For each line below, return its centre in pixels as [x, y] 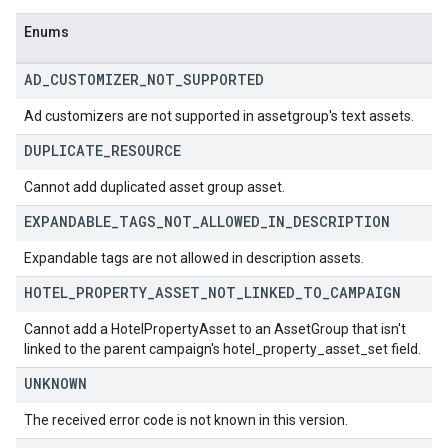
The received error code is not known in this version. [186, 420]
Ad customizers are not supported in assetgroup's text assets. [219, 116]
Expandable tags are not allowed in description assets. [194, 258]
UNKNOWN [55, 383]
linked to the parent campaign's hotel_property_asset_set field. [222, 349]
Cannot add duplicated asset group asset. [154, 187]
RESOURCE [146, 150]
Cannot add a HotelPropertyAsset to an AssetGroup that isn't [215, 329]
